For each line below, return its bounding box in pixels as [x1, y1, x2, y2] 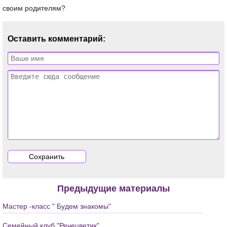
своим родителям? [3, 4, 65, 12]
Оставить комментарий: [8, 34, 105, 43]
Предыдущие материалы [57, 183, 170, 194]
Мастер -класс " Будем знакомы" [3, 202, 111, 210]
